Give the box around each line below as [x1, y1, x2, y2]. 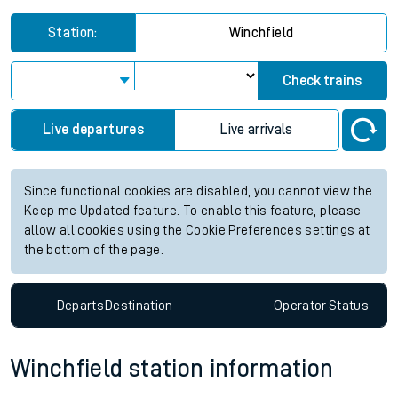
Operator [273, 298, 327, 313]
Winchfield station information [11, 356, 334, 381]
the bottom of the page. [24, 243, 164, 257]
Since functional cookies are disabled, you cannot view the [24, 185, 373, 198]
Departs [56, 298, 105, 313]
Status [328, 298, 369, 313]
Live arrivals [220, 123, 293, 137]
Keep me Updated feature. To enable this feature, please [24, 204, 362, 218]
